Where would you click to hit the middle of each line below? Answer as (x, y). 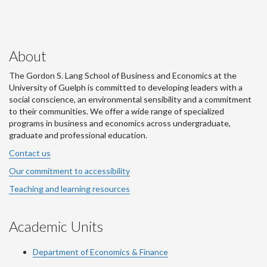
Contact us (30, 153)
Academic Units (56, 226)
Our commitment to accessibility (69, 171)
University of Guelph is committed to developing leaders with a (126, 88)
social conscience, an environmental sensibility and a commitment (130, 100)
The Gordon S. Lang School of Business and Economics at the (123, 76)
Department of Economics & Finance (100, 252)
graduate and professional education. (78, 135)
